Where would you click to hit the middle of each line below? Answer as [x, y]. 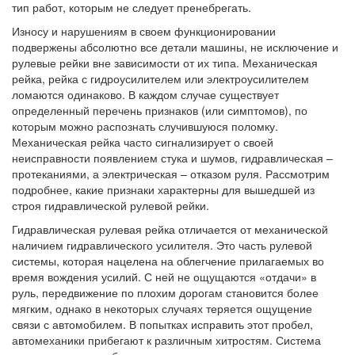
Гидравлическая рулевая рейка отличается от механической [170, 229]
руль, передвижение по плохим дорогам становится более [165, 292]
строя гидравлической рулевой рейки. [111, 205]
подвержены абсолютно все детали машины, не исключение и [175, 47]
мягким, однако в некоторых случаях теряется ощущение [162, 308]
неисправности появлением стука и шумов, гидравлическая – [172, 158]
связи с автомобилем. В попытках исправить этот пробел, [162, 324]
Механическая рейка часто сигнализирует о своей [143, 142]
